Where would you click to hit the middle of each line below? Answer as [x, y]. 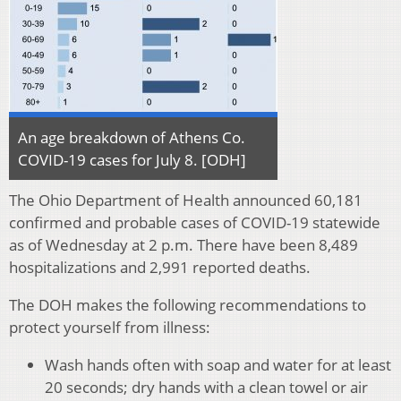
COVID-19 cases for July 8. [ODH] [132, 160]
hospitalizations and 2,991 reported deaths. [160, 268]
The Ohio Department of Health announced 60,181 [186, 200]
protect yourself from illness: [110, 328]
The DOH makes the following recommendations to [188, 305]
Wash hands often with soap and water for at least [218, 365]
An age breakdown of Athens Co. [132, 138]
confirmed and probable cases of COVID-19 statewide [195, 223]
